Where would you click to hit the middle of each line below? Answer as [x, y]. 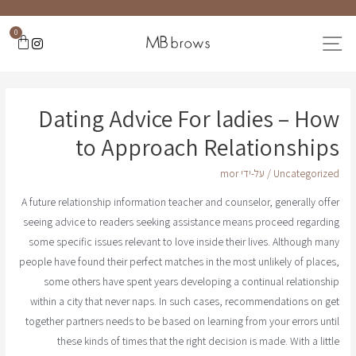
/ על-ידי [257, 174]
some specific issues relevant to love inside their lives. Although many [184, 241]
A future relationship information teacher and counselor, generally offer [180, 201]
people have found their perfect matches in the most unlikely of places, [179, 261]
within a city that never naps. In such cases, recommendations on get [184, 301]
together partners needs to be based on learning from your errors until [182, 321]
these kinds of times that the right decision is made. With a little [198, 341]
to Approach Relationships [207, 147]
